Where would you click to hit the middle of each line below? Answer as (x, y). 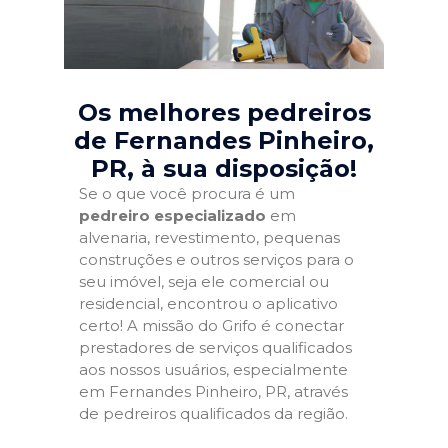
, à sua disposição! (242, 169)
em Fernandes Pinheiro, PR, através (213, 392)
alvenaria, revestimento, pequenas (209, 238)
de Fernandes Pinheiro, (224, 141)
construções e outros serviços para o (216, 260)
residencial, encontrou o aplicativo (208, 304)
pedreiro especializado (172, 216)
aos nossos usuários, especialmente (213, 370)
